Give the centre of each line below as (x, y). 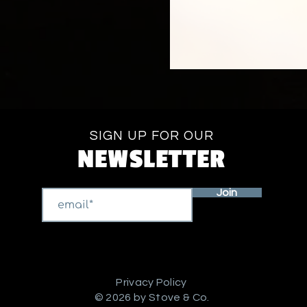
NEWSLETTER (152, 160)
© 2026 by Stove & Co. (151, 297)
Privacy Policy (151, 282)
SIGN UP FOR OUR (152, 136)
